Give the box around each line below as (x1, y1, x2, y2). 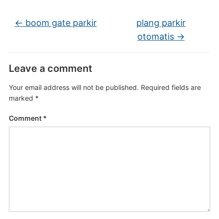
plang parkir (136, 18, 186, 28)
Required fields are (140, 83, 201, 91)
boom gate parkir (22, 18, 97, 28)
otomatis (137, 31, 176, 42)
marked (8, 94, 35, 102)
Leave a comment (8, 63, 92, 74)
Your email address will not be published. (8, 83, 139, 91)
